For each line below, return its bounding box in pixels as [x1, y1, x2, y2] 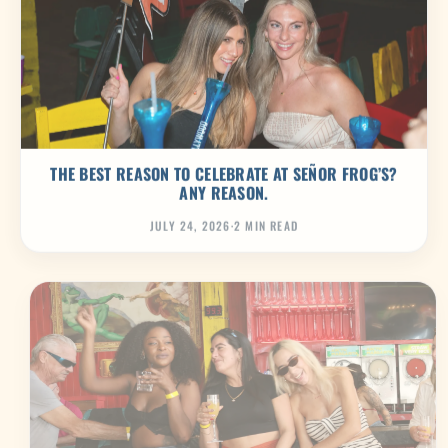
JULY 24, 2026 [150, 216, 231, 234]
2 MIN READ [233, 216, 298, 234]
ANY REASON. [179, 180, 269, 205]
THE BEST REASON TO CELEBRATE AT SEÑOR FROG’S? [50, 161, 398, 186]
